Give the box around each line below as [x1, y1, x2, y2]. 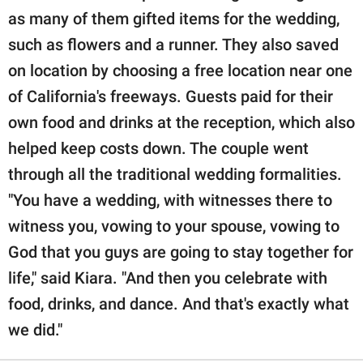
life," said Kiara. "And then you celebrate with [8, 268, 327, 288]
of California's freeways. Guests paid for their [8, 87, 333, 107]
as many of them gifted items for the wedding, [8, 9, 340, 29]
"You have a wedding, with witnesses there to [8, 190, 332, 211]
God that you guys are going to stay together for [8, 242, 353, 263]
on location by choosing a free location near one [8, 61, 352, 81]
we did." [8, 320, 62, 340]
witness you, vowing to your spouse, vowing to [8, 216, 340, 237]
